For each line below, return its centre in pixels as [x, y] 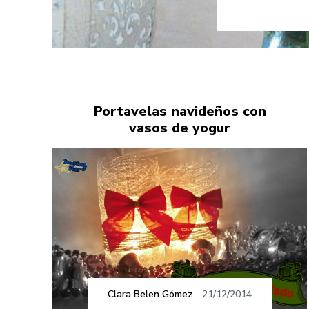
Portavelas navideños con [180, 112]
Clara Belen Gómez [150, 294]
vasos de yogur [180, 128]
